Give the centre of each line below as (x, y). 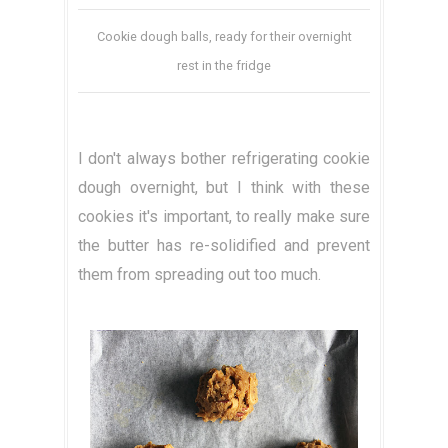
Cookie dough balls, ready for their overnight (224, 37)
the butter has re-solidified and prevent (224, 246)
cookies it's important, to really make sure (224, 217)
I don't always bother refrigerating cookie (224, 159)
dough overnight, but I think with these (224, 188)
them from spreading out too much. (199, 275)
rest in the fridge (224, 66)
